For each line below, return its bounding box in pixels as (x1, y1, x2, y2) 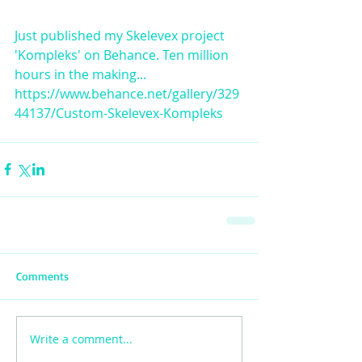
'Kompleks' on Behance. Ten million (15, 45, 232, 64)
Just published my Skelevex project (15, 26, 228, 44)
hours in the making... (15, 65, 149, 83)
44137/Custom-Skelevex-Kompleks (15, 103, 223, 122)
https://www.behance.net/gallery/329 (15, 84, 239, 103)
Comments (16, 268, 69, 283)
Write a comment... (30, 331, 133, 347)
